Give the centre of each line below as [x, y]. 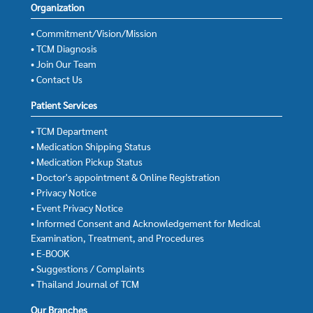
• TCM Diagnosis [64, 48]
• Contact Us [57, 79]
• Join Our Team [64, 63]
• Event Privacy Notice [77, 207]
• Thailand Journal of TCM [85, 283]
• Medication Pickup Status [87, 161]
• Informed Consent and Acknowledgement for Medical [146, 223]
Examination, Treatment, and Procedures [117, 237]
